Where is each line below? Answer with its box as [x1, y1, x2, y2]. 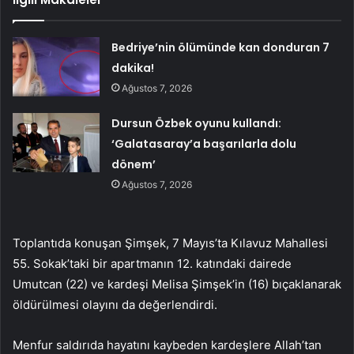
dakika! [111, 60, 155, 77]
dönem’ [111, 156, 156, 173]
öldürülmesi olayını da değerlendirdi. [13, 297, 217, 313]
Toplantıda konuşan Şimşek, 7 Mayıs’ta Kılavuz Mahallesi [13, 235, 328, 251]
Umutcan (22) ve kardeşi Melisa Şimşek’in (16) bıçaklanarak [13, 277, 341, 292]
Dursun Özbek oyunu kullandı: [111, 115, 282, 132]
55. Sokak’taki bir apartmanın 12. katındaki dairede [13, 256, 292, 272]
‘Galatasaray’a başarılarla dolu [111, 136, 297, 153]
